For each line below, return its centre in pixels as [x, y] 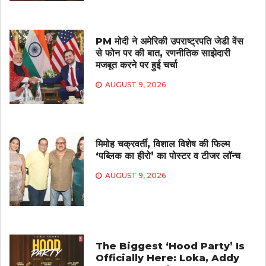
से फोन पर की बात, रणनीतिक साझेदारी [163, 53]
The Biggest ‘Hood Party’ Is [170, 246]
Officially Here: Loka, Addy [167, 258]
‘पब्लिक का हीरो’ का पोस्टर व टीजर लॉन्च [168, 156]
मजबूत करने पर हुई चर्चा [136, 65]
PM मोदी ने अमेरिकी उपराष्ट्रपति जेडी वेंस [169, 41]
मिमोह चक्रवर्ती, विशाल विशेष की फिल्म [162, 144]
